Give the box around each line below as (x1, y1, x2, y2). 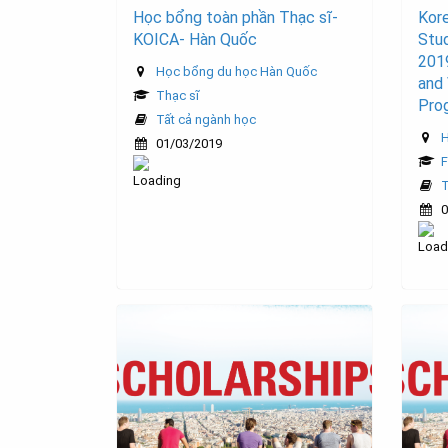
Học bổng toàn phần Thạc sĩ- (133, 8, 338, 28)
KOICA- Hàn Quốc (133, 30, 257, 50)
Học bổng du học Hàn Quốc (156, 64, 317, 80)
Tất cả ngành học (156, 112, 256, 128)
